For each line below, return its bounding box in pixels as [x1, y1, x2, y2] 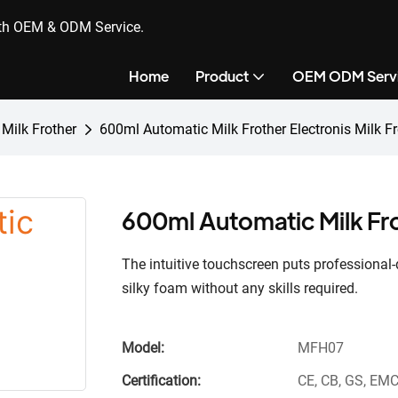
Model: [122, 339, 164, 357]
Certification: [122, 372, 201, 390]
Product [195, 67, 249, 85]
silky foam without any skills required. [122, 280, 358, 298]
